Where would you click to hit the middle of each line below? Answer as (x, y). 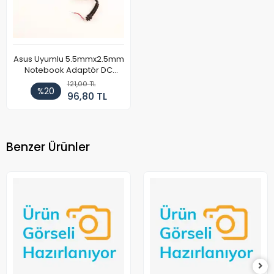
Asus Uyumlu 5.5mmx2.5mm (68, 59)
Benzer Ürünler (48, 147)
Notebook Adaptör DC (68, 70)
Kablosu (68, 81)
